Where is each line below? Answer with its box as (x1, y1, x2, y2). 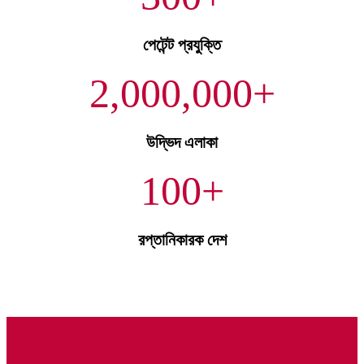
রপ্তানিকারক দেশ (137, 228, 227, 252)
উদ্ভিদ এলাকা (146, 131, 218, 154)
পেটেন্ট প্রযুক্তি (143, 33, 221, 57)
